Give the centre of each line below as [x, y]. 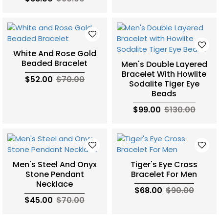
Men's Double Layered [164, 64]
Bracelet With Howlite [164, 74]
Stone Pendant [55, 174]
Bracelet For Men [164, 174]
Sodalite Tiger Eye [164, 84]
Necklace [55, 184]
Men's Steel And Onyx [55, 164]
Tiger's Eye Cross [164, 164]
